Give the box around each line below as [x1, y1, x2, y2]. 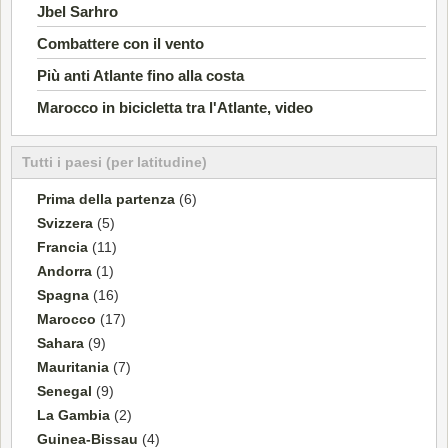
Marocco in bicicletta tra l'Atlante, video [37, 98, 313, 116]
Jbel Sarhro [37, 2, 118, 20]
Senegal [37, 382, 92, 399]
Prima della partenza [37, 190, 175, 207]
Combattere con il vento [37, 34, 204, 52]
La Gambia [37, 406, 110, 423]
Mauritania [37, 358, 109, 375]
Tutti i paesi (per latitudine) [22, 153, 207, 170]
